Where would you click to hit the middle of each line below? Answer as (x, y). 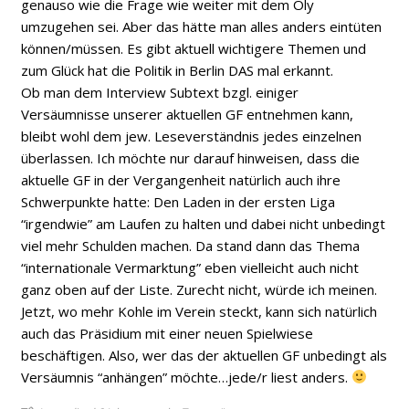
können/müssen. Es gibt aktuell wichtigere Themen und (194, 48)
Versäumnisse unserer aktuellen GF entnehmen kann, (188, 114)
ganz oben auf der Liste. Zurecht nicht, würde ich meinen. (199, 289)
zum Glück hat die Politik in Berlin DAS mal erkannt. (178, 70)
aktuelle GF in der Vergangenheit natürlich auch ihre (181, 179)
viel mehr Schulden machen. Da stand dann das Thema (191, 245)
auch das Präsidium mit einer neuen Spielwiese (168, 333)
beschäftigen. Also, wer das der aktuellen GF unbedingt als (204, 355)
